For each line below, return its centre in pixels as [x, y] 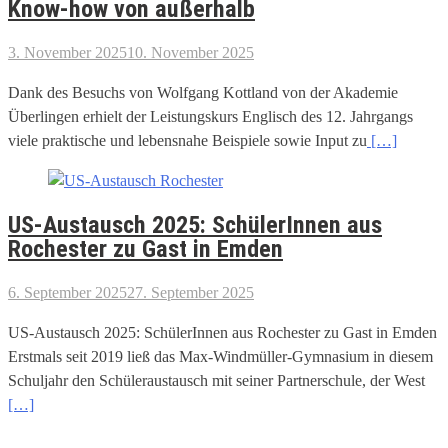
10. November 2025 [190, 53]
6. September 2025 [67, 292]
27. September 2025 [190, 292]
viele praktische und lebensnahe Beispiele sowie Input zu [187, 141]
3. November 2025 [67, 53]
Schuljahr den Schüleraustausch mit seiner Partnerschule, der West [216, 380]
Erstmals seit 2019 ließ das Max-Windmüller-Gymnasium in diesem [220, 356]
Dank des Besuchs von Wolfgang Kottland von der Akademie [203, 93]
